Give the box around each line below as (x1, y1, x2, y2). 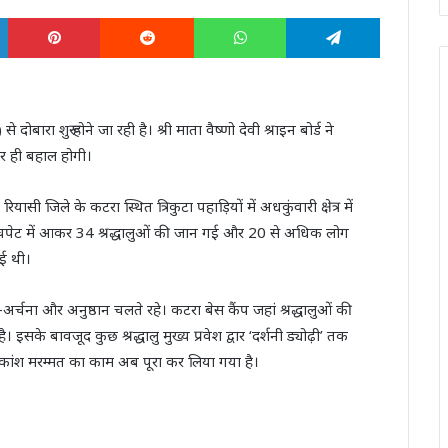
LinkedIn (7, 7, 69, 28)
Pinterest (99, 7, 165, 28)
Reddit (193, 7, 239, 28)
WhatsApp (285, 7, 359, 28)
